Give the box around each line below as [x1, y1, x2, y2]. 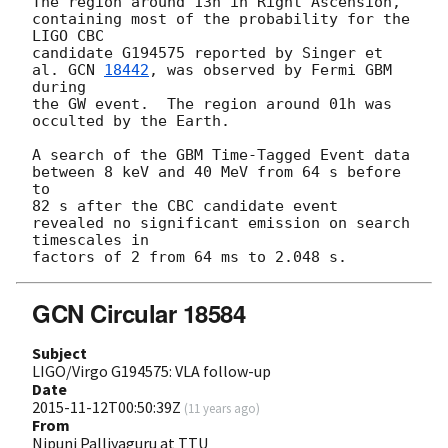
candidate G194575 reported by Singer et [32, 43, 383, 62]
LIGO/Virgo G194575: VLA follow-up [32, 360, 271, 381]
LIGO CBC [32, 26, 113, 45]
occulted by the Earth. [32, 111, 230, 130]
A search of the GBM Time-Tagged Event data [32, 145, 410, 164]
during [32, 77, 95, 96]
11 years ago [188, 399, 256, 416]
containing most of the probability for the [32, 9, 410, 28]
